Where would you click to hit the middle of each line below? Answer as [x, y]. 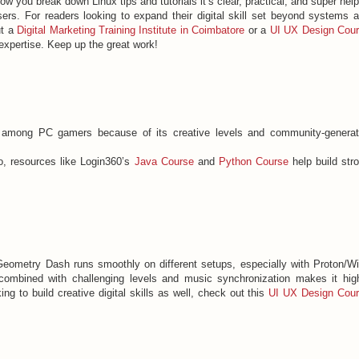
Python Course [253, 162]
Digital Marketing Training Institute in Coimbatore [131, 30]
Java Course [164, 162]
